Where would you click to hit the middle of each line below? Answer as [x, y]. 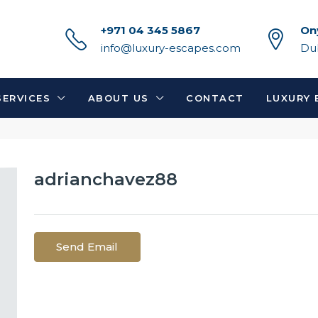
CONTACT [215, 98]
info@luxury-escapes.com [171, 48]
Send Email [87, 247]
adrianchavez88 [105, 179]
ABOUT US [118, 98]
